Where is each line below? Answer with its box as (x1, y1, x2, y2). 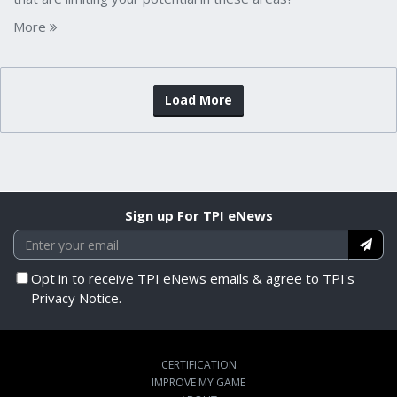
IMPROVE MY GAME (152, 375, 245, 390)
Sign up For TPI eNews (124, 206, 273, 224)
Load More (165, 91, 232, 108)
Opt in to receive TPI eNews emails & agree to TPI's (31, 269, 354, 287)
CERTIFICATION (160, 357, 237, 372)
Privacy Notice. (31, 289, 121, 307)
